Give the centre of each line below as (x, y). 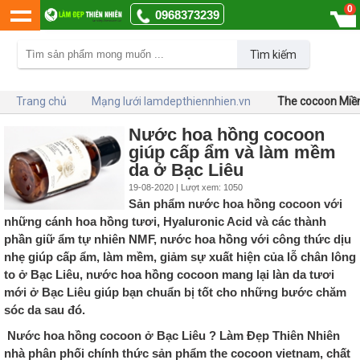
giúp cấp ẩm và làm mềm (232, 153)
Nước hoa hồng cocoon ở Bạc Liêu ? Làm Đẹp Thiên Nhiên (174, 336)
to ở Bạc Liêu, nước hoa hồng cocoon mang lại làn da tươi (169, 275)
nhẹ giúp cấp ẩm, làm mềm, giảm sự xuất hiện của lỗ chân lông (180, 257)
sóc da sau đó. (45, 310)
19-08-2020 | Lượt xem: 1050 (186, 188)
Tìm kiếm (274, 54)
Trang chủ (41, 101)
